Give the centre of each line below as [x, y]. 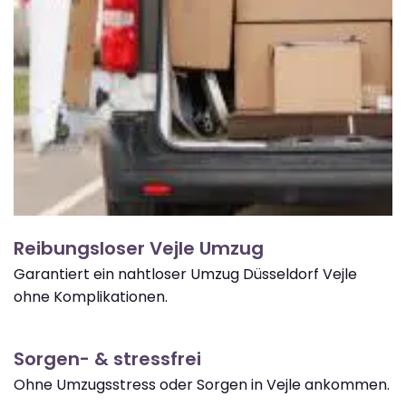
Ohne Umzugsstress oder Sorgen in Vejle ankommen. [202, 384]
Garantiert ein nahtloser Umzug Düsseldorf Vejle [185, 274]
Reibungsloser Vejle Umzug [139, 248]
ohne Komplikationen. [91, 296]
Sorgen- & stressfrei [107, 358]
